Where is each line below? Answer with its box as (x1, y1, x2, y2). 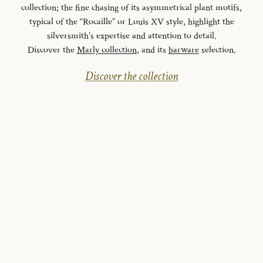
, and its (136, 43, 168, 56)
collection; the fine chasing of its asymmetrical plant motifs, (21, 1, 242, 14)
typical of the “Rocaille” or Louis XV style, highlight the (29, 15, 234, 28)
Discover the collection (85, 68, 178, 84)
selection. (198, 43, 236, 56)
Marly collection (76, 43, 137, 56)
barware (168, 43, 199, 56)
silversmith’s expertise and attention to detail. (46, 29, 217, 42)
